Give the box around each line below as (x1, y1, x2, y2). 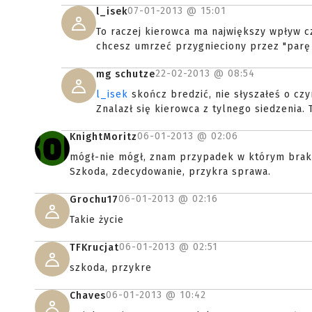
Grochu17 (70, 194, 118, 205)
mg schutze (96, 68, 155, 80)
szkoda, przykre (70, 262, 152, 274)
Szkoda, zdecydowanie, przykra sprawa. (70, 166, 271, 178)
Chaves (70, 290, 106, 302)
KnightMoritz (70, 131, 137, 143)
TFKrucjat (70, 242, 119, 253)
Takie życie (70, 214, 124, 226)
